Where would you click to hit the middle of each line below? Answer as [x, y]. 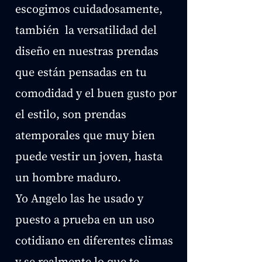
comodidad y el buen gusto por [96, 93]
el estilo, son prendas [71, 114]
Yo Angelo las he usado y [79, 198]
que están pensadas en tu [81, 72]
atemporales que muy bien [85, 135]
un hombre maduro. [68, 177]
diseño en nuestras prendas [87, 51]
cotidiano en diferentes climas [94, 240]
